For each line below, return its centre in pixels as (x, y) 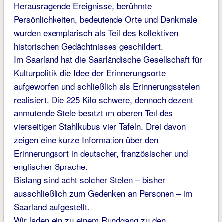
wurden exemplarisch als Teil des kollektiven (96, 33)
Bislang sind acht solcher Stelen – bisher (89, 180)
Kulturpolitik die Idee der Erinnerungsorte (89, 73)
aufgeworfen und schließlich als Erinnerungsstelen (107, 86)
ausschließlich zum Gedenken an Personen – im (103, 193)
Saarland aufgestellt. (52, 207)
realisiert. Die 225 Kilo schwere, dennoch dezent (103, 100)
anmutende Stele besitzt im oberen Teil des (93, 113)
